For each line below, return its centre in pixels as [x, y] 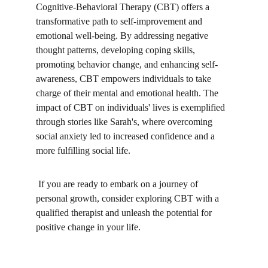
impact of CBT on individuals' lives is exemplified [132, 107]
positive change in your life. [88, 227]
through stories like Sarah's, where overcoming [125, 122]
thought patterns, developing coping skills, [117, 50]
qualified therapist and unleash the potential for [125, 213]
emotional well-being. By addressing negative [123, 36]
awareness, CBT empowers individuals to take [125, 79]
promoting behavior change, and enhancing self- [127, 64]
